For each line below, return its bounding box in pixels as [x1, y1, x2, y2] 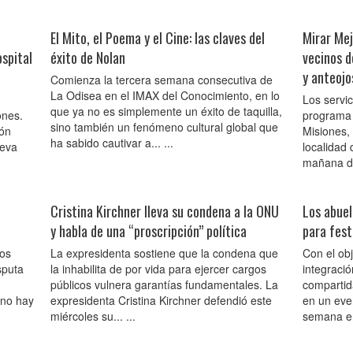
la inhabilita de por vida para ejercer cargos [50, 261, 266, 277]
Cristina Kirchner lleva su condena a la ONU [50, 201, 279, 221]
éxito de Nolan [50, 47, 125, 68]
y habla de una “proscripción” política [50, 221, 247, 241]
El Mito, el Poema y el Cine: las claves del [50, 28, 265, 48]
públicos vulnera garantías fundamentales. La [50, 277, 278, 292]
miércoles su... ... [50, 308, 136, 324]
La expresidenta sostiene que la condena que [50, 245, 278, 261]
